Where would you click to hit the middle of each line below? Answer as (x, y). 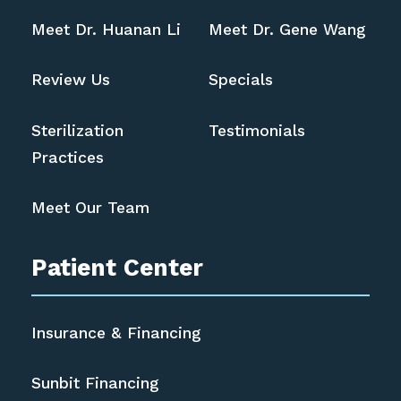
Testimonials (256, 130)
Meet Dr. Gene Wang (286, 29)
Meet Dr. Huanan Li (107, 29)
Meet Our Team (91, 208)
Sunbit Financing (95, 384)
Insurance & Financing (116, 333)
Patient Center (118, 268)
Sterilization (78, 130)
